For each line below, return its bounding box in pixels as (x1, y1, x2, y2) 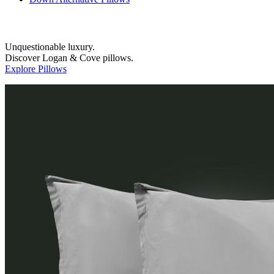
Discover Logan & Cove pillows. (5, 52, 133, 63)
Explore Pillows (5, 63, 67, 74)
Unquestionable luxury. (5, 41, 95, 52)
